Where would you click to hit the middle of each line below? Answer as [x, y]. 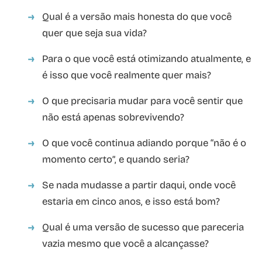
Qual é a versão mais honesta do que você [137, 17]
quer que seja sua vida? [94, 33]
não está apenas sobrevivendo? [113, 118]
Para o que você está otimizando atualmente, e [146, 59]
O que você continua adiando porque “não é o [144, 143]
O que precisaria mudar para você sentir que [142, 101]
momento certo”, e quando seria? [116, 160]
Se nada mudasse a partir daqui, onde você [139, 185]
